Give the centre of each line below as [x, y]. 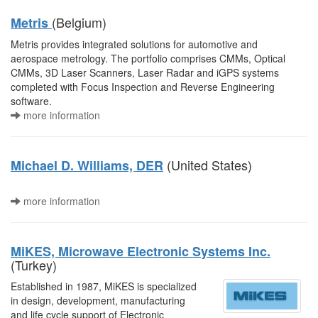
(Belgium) [79, 22]
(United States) [208, 165]
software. [31, 101]
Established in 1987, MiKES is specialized [104, 286]
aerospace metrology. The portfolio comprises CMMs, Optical [148, 58]
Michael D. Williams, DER [87, 165]
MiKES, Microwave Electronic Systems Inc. [141, 251]
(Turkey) [34, 265]
